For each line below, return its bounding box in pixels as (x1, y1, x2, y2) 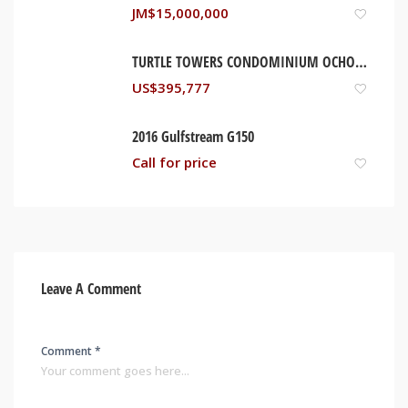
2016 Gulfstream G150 (132, 126, 254, 147)
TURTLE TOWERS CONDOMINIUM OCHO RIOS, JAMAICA (355, 51, 367, 72)
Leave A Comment (41, 278, 141, 299)
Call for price (132, 153, 217, 172)
